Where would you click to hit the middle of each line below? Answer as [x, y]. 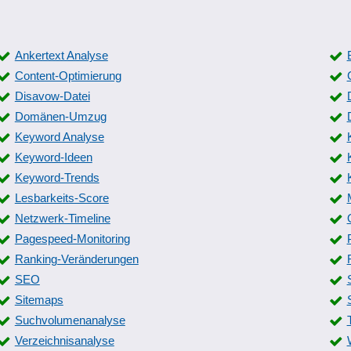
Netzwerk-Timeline [62, 218]
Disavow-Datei [52, 96]
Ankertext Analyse [61, 55]
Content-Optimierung [68, 76]
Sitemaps [39, 300]
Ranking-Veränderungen [76, 259]
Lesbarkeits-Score [62, 198]
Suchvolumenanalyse [70, 320]
